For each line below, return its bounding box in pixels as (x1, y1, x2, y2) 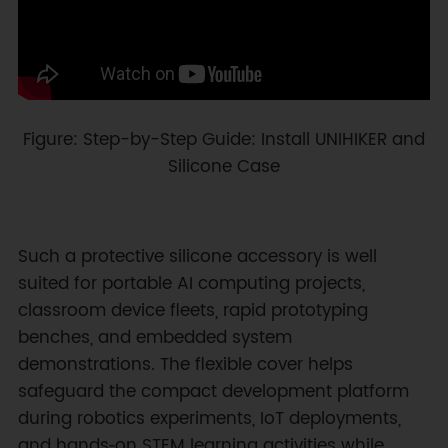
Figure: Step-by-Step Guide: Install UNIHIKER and (23, 125, 425, 154)
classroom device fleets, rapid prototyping (17, 296, 368, 325)
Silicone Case (168, 152, 280, 181)
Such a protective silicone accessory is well (17, 242, 377, 271)
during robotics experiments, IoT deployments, (17, 404, 401, 433)
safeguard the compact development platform (17, 377, 409, 406)
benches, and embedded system (17, 323, 292, 352)
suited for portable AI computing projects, (17, 269, 365, 298)
